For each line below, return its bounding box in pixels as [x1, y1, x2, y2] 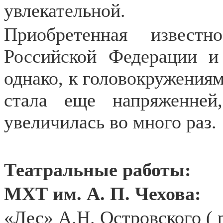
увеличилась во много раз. [4, 111, 217, 132]
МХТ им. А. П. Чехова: [4, 183, 201, 204]
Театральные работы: [4, 159, 191, 180]
